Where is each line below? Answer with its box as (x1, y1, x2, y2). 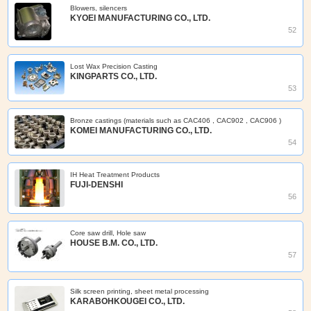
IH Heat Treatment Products (70, 171, 160, 179)
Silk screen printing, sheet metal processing (70, 287, 210, 296)
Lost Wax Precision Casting (70, 62, 158, 70)
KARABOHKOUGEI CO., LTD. (70, 296, 185, 307)
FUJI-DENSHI (70, 180, 124, 190)
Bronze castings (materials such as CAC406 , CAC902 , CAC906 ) (70, 116, 282, 124)
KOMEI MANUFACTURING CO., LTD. (70, 125, 212, 135)
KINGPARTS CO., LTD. (70, 71, 158, 81)
